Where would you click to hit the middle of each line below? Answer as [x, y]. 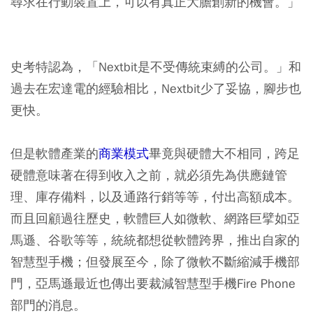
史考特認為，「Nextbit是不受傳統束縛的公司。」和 [156, 66]
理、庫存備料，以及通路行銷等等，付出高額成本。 [155, 196]
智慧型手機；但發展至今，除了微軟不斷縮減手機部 [155, 261]
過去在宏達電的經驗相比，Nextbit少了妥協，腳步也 [156, 88]
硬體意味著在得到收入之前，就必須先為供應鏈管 [149, 175]
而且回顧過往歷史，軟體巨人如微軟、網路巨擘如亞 [155, 218]
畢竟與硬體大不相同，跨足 [224, 153]
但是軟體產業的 [54, 153]
